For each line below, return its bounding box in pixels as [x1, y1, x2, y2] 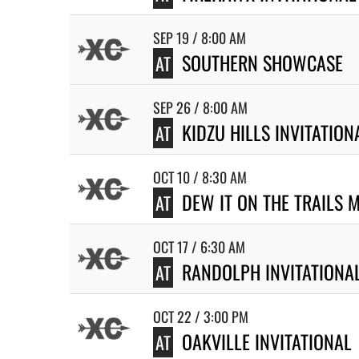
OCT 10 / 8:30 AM [153, 167, 247, 188]
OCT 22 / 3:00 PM [153, 306, 248, 327]
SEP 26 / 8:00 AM [153, 97, 248, 118]
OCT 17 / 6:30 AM [153, 236, 245, 257]
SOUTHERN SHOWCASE [182, 48, 343, 77]
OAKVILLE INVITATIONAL [182, 327, 352, 356]
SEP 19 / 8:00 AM [153, 27, 246, 48]
